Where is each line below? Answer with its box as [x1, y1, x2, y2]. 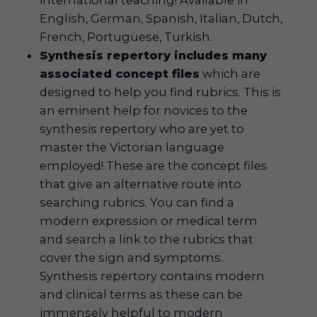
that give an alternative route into [40, 176, 242, 191]
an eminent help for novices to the [40, 103, 248, 117]
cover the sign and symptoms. [40, 250, 224, 265]
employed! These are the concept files [40, 158, 268, 173]
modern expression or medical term [40, 213, 258, 228]
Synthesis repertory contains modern [40, 268, 265, 283]
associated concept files [40, 66, 200, 81]
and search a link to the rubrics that [40, 231, 254, 246]
